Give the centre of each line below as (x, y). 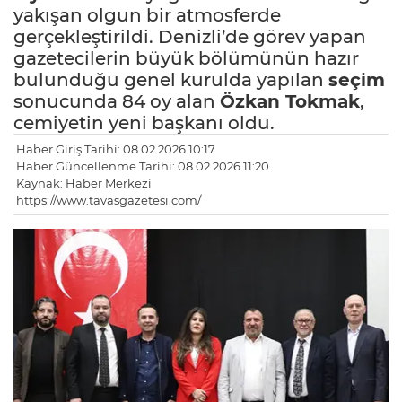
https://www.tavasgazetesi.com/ (109, 201)
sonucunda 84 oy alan (117, 102)
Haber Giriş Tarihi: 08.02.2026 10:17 (116, 149)
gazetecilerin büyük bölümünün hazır (186, 59)
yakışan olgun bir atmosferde (147, 16)
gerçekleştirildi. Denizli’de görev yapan (190, 37)
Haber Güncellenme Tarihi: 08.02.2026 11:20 (143, 166)
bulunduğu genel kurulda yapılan (171, 80)
